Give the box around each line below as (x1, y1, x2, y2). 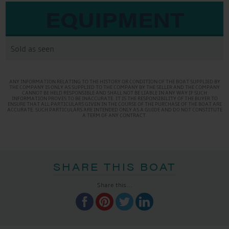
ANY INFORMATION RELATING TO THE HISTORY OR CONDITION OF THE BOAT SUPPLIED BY (9, 78, 220, 85)
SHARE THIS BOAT (53, 159, 176, 174)
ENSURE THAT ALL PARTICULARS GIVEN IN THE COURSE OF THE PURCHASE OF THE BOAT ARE (7, 101, 222, 107)
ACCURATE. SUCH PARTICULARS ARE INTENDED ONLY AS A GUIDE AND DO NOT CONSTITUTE (7, 106, 222, 113)
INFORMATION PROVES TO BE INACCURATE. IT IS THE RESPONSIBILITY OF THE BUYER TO (11, 95, 218, 102)
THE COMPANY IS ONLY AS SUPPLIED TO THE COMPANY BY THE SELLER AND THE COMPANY (9, 84, 220, 90)
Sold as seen (11, 44, 55, 55)
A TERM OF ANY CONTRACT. (82, 112, 147, 119)
